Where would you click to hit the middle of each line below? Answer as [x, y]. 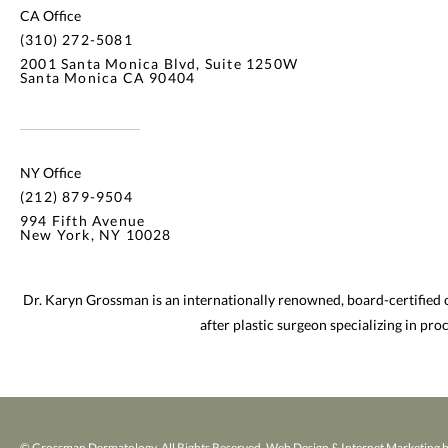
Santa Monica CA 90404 [108, 77]
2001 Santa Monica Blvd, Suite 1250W [159, 63]
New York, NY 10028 [96, 234]
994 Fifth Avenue [83, 220]
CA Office [50, 15]
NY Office [50, 172]
